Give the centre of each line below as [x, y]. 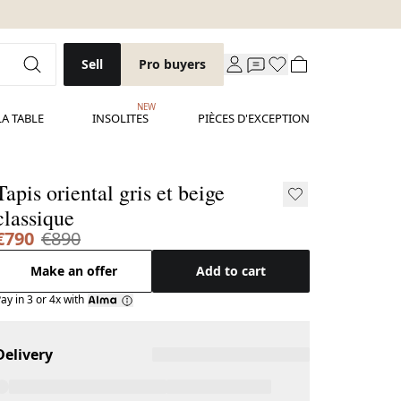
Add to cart [231, 271]
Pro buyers [172, 64]
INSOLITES [121, 118]
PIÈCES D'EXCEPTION [254, 118]
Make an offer [73, 271]
